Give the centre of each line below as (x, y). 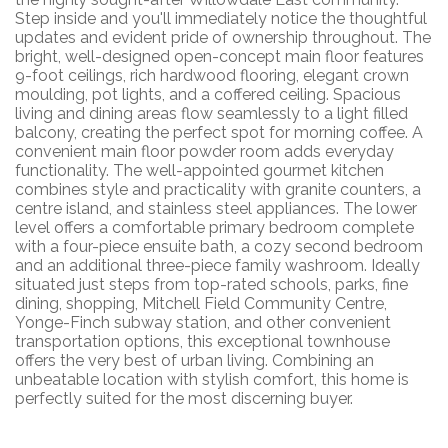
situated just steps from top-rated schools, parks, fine (211, 285)
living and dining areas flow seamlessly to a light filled (211, 114)
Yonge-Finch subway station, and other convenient (203, 323)
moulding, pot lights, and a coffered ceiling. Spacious (208, 95)
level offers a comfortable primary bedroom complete (214, 228)
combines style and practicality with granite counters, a (218, 190)
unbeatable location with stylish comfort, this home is (212, 380)
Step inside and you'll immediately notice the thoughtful (221, 19)
